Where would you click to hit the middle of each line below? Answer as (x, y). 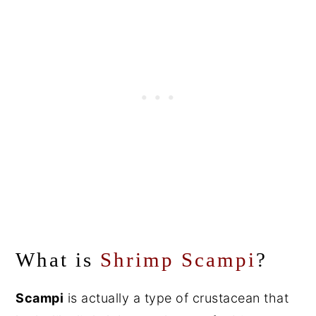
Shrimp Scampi (178, 260)
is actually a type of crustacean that (176, 298)
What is (58, 260)
